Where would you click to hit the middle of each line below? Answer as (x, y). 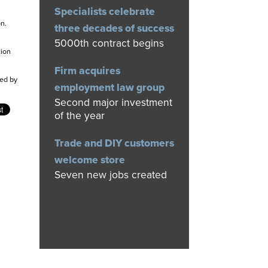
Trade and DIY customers (114, 143)
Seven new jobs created (111, 175)
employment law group (109, 88)
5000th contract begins (109, 43)
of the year (80, 116)
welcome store (90, 160)
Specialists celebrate (105, 12)
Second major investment (113, 103)
